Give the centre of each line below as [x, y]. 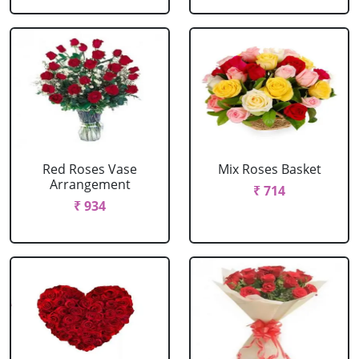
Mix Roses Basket [269, 169]
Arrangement [90, 184]
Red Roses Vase [90, 169]
